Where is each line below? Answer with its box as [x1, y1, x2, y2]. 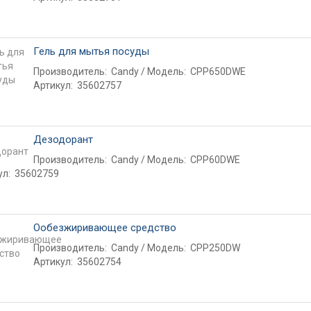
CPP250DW [190, 242, 240, 253]
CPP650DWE [190, 66, 246, 77]
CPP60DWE [190, 154, 240, 165]
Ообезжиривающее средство [33, 221, 176, 234]
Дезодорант [33, 133, 93, 146]
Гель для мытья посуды [33, 45, 149, 58]
